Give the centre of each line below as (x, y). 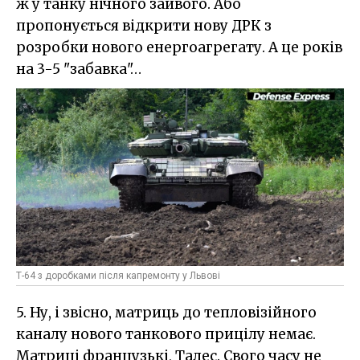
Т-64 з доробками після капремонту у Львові (118, 275)
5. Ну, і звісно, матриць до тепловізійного (166, 312)
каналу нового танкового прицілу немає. (166, 334)
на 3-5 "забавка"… (79, 69)
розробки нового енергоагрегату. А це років (179, 47)
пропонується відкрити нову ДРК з (144, 25)
